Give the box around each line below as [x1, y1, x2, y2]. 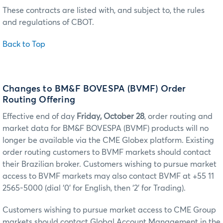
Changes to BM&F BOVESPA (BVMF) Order [2, 84, 186, 94]
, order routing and [144, 112, 213, 120]
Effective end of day [2, 112, 77, 120]
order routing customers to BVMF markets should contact [2, 148, 211, 156]
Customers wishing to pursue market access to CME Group [2, 206, 216, 214]
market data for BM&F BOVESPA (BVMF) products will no [2, 124, 209, 132]
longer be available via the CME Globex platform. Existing [2, 136, 214, 144]
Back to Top [2, 40, 45, 49]
